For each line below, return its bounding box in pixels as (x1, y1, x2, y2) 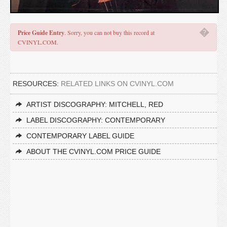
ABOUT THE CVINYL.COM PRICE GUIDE (26, 147, 161, 156)
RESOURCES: (13, 80, 61, 88)
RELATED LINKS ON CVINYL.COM (61, 80, 174, 88)
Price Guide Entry (18, 28, 64, 37)
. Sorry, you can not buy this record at (64, 28, 155, 36)
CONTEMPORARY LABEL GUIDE (26, 132, 134, 140)
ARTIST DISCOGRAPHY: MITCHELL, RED (26, 100, 163, 108)
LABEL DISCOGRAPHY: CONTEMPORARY (26, 116, 165, 124)
